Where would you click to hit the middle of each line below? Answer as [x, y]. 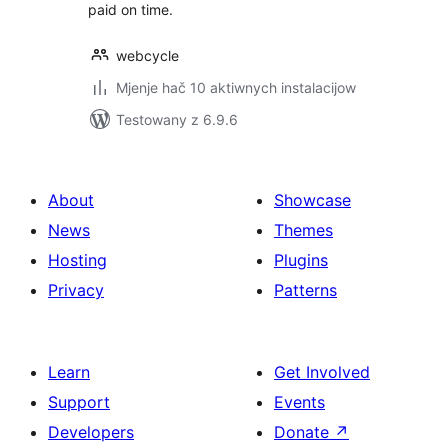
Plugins [301, 260]
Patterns [305, 290]
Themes [303, 230]
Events [299, 402]
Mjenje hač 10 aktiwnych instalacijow [236, 87]
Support [79, 402]
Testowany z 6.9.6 [177, 119]
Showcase [312, 200]
